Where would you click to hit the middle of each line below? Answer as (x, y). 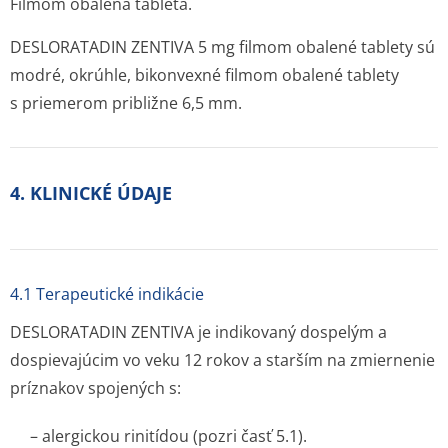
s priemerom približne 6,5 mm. (126, 103)
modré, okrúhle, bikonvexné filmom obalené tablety (204, 75)
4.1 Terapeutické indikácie (107, 294)
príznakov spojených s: (95, 388)
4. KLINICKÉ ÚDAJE (91, 193)
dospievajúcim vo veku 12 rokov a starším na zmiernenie (222, 360)
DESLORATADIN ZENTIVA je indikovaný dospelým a (198, 332)
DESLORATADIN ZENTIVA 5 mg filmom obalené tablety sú (222, 47)
